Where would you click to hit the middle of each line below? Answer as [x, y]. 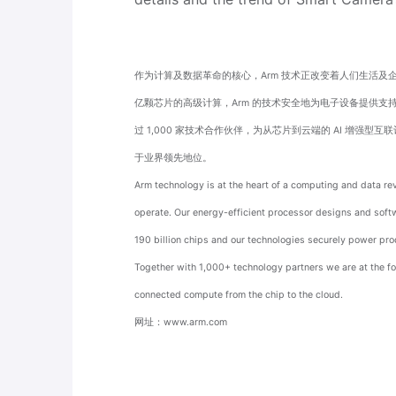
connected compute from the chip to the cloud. [239, 295]
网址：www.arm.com [181, 322]
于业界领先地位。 [173, 158]
